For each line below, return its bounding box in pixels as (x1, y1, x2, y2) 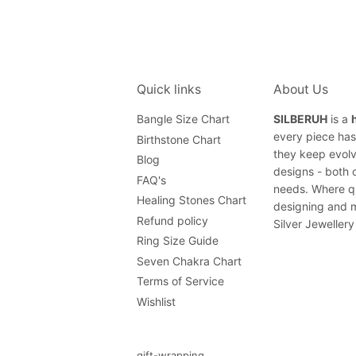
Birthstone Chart (137, 132, 221, 146)
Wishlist (137, 294, 176, 308)
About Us (273, 82, 328, 98)
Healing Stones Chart (137, 193, 246, 207)
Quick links (137, 82, 201, 98)
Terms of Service (137, 274, 224, 288)
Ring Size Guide (137, 234, 219, 248)
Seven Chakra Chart (137, 253, 242, 268)
